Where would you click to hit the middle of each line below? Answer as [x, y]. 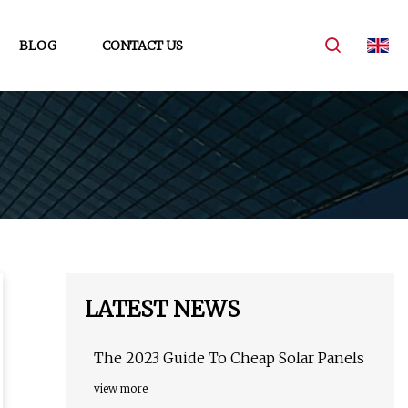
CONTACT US [142, 45]
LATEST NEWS [162, 310]
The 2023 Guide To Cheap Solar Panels [229, 358]
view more [121, 389]
